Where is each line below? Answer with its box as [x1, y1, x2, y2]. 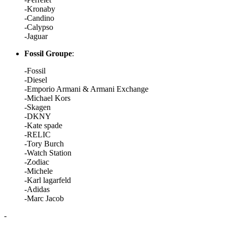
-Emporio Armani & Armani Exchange [24, 85, 148, 93]
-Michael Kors [24, 94, 70, 102]
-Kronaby [24, 5, 55, 13]
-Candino [24, 14, 54, 22]
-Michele [24, 167, 53, 175]
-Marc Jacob [24, 194, 64, 203]
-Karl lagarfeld [24, 176, 71, 184]
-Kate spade [24, 121, 62, 130]
